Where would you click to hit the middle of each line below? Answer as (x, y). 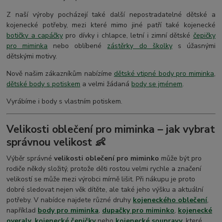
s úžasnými (194, 46)
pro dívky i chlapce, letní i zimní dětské (128, 35)
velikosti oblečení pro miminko (107, 159)
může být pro (181, 159)
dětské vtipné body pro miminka (164, 73)
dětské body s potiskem (44, 84)
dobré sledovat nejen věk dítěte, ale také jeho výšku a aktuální (105, 190)
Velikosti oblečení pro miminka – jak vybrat (111, 130)
